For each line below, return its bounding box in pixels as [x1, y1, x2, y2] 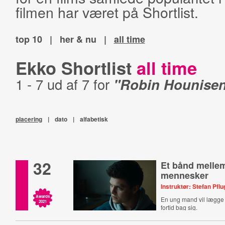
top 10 [15, 33, 42, 46]
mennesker [161, 169, 209, 182]
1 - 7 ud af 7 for [15, 74, 114, 94]
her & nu [59, 33, 96, 46]
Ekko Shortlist [15, 55, 137, 80]
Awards [35, 193, 50, 199]
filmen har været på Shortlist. [15, 2, 198, 22]
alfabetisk [79, 115, 108, 124]
